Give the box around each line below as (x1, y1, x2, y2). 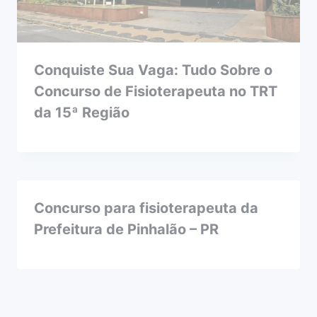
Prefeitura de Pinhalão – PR (34, 220, 219, 238)
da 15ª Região (34, 103, 129, 121)
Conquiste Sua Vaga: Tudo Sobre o (34, 61, 272, 79)
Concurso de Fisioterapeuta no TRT (34, 82, 277, 100)
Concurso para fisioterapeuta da (34, 199, 258, 217)
